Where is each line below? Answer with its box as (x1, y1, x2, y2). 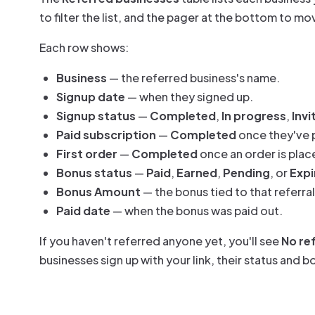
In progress (221, 108, 286, 123)
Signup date (56, 89, 125, 104)
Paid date (56, 203, 110, 218)
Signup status (56, 108, 136, 123)
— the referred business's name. (107, 70, 280, 85)
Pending (223, 165, 270, 180)
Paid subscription (56, 127, 156, 142)
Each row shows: (39, 40, 129, 55)
